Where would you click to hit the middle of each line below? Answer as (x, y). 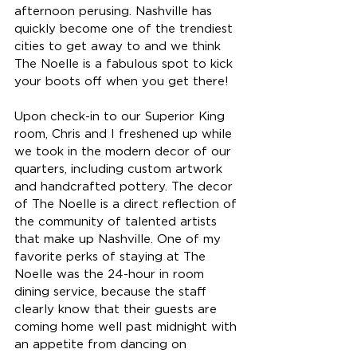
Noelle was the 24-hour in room (111, 275)
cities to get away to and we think (120, 47)
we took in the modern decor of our (125, 152)
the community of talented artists (118, 222)
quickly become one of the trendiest (126, 29)
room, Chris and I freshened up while (125, 135)
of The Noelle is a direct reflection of (127, 205)
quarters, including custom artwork (120, 170)
